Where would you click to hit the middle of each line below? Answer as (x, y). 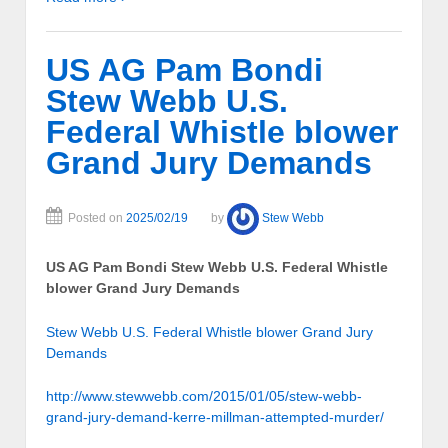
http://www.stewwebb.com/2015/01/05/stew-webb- (204, 395)
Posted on (97, 217)
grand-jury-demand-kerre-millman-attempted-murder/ (215, 416)
